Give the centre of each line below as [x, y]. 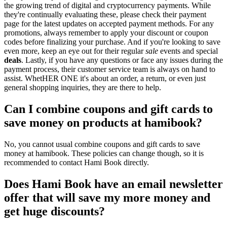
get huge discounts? [54, 211]
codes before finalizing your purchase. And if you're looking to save [112, 42]
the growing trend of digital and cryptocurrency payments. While [107, 6]
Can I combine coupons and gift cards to [108, 109]
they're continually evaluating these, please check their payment [105, 15]
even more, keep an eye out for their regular [75, 51]
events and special [188, 51]
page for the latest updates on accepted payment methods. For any [109, 24]
